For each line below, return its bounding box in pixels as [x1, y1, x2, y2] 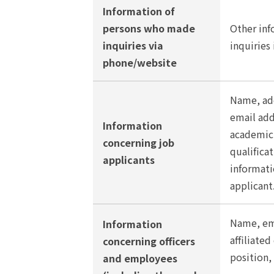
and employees [103, 251, 177, 265]
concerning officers [103, 234, 195, 248]
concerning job [103, 135, 174, 150]
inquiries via [103, 38, 163, 53]
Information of [103, 4, 175, 18]
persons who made [103, 21, 195, 35]
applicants [103, 152, 155, 167]
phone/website [103, 55, 177, 70]
